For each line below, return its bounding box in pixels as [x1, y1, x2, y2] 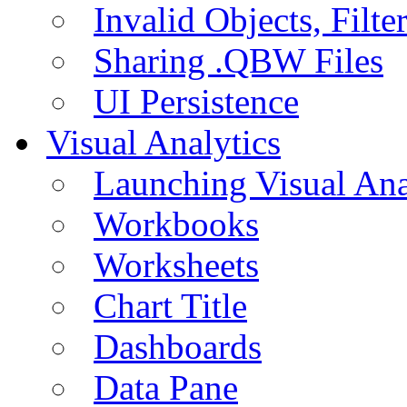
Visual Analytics [46, 122, 281, 162]
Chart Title [94, 285, 247, 325]
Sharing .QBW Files [94, 40, 383, 80]
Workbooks [94, 203, 259, 243]
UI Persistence [94, 81, 299, 121]
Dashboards [94, 326, 262, 366]
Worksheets [94, 244, 259, 284]
